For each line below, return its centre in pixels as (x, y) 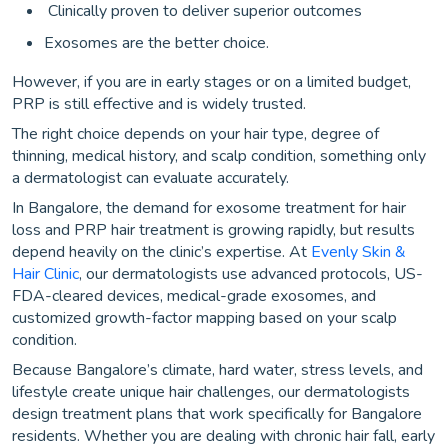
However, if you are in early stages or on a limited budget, (211, 81)
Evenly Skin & (358, 251)
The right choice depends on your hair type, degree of (195, 133)
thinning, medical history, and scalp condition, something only (219, 155)
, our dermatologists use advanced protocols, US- (251, 273)
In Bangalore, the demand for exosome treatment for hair (209, 207)
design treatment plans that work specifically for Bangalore (217, 413)
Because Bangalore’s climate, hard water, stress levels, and (217, 369)
